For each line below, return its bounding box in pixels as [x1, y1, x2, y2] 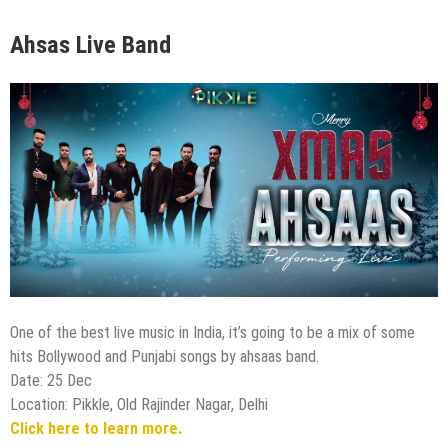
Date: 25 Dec [10, 371, 92, 391]
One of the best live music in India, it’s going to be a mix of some [10, 323, 415, 343]
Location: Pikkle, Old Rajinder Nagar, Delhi [10, 395, 268, 415]
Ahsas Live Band [10, 31, 171, 60]
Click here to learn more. [10, 419, 186, 439]
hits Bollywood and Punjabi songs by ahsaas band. [10, 347, 319, 367]
